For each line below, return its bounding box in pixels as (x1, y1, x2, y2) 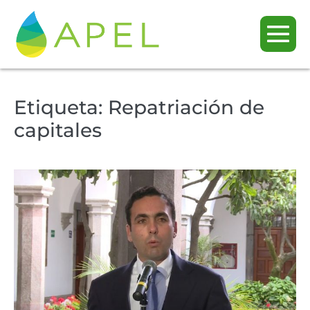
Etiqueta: (14, 95, 108, 119)
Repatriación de (108, 95, 264, 119)
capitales (14, 118, 102, 142)
